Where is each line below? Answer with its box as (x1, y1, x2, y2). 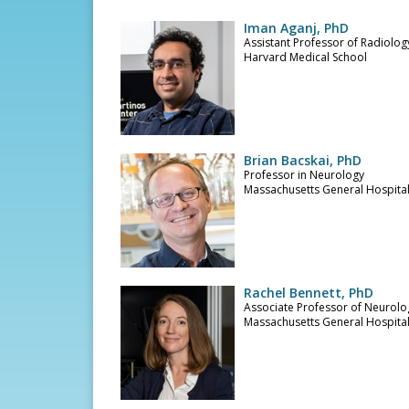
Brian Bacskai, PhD (244, 152, 362, 169)
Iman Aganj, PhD (244, 19, 349, 37)
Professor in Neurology (244, 167, 364, 183)
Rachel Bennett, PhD (244, 284, 373, 301)
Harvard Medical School (244, 49, 367, 65)
